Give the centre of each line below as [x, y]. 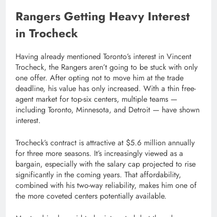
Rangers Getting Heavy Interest [103, 16]
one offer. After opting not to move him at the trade [100, 78]
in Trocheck [47, 33]
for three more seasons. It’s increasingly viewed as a [99, 154]
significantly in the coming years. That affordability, [98, 175]
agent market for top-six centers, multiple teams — [96, 99]
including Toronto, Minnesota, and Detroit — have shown [108, 110]
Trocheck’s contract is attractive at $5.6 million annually [105, 143]
